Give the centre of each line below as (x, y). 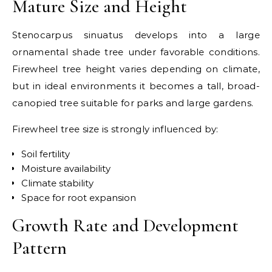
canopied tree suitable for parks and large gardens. (133, 103)
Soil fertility (46, 154)
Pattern (39, 248)
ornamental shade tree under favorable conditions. (136, 52)
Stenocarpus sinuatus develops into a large (136, 35)
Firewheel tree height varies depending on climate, (136, 69)
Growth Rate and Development (125, 225)
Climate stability (57, 183)
